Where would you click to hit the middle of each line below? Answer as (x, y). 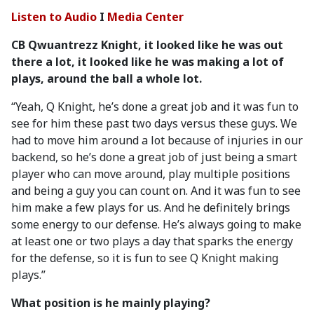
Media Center (145, 17)
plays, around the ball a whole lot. (107, 78)
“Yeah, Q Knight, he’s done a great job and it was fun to (155, 107)
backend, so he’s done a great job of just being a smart (154, 157)
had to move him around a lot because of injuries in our (157, 140)
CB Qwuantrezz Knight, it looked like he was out (147, 45)
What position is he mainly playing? (111, 303)
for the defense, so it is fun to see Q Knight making (145, 258)
